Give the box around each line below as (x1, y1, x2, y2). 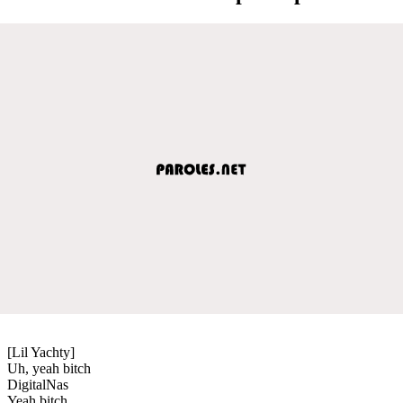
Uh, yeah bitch (7, 360, 91, 376)
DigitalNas (7, 376, 68, 392)
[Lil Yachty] (7, 344, 75, 360)
